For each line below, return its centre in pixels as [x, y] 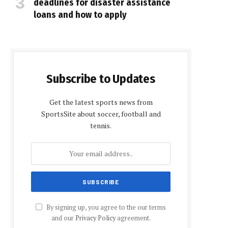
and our [63, 218]
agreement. [133, 218]
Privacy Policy [95, 218]
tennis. [101, 125]
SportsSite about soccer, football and [101, 113]
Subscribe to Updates [101, 79]
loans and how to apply [80, 15]
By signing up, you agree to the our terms [105, 207]
